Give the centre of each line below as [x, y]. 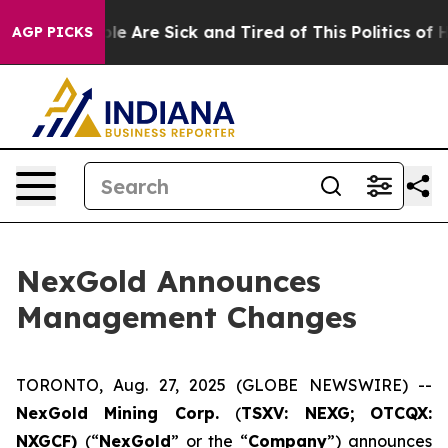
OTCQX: [401, 413]
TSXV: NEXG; [298, 413]
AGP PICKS [52, 32]
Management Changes [186, 317]
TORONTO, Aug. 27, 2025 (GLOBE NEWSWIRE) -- [224, 385]
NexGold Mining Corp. [126, 413]
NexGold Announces [168, 281]
